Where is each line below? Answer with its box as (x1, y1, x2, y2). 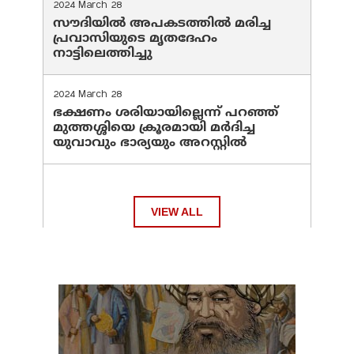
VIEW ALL (151, 205, 203, 218)
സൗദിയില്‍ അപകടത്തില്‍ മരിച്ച (53, 16, 271, 32)
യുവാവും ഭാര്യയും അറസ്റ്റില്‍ (53, 135, 247, 152)
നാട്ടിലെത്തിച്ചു (53, 46, 153, 62)
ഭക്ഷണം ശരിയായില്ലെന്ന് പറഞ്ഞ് (53, 105, 278, 122)
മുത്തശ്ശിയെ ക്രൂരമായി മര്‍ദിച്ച (53, 120, 255, 137)
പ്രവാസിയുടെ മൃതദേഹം (53, 31, 217, 47)
